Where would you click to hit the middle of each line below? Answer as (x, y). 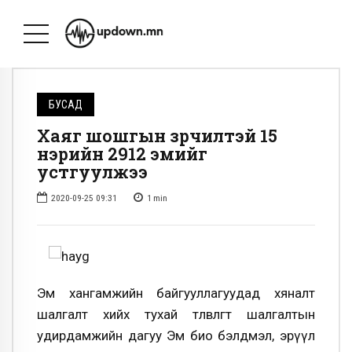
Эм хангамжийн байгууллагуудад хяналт (176, 293)
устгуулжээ (92, 172)
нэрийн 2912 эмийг (122, 154)
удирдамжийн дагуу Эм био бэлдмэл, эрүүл (176, 335)
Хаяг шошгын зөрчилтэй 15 (157, 136)
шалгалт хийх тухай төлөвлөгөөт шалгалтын (176, 314)
